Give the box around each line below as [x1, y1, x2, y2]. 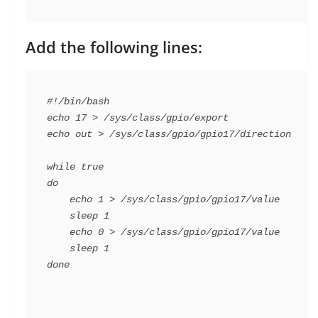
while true [47, 161, 104, 173]
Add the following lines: [26, 36, 202, 58]
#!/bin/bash [47, 96, 109, 108]
